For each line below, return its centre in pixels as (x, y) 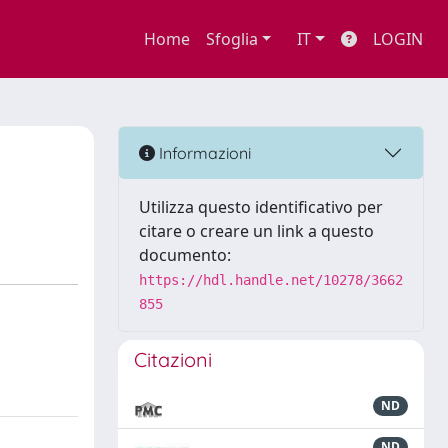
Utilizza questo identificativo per (261, 207)
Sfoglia (231, 39)
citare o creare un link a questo (256, 231)
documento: (185, 255)
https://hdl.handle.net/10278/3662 (271, 280)
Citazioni (173, 359)
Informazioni (203, 152)
